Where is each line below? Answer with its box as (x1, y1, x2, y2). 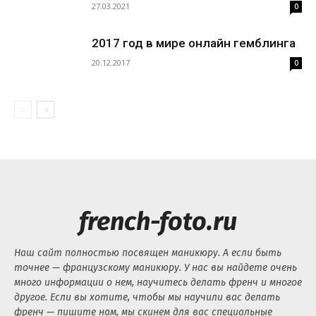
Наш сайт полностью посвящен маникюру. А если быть (14, 247, 281, 259)
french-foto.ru (79, 206, 237, 237)
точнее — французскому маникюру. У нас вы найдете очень (14, 262, 297, 274)
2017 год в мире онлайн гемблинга (92, 36, 296, 50)
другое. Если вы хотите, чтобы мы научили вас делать (14, 291, 280, 303)
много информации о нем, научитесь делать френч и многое (14, 276, 302, 288)
